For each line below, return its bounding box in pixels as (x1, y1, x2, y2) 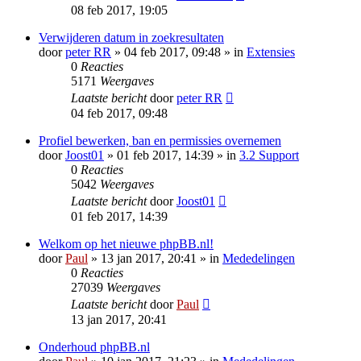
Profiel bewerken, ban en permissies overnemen (39, 134, 281, 148)
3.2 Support (239, 148, 299, 163)
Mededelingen (222, 251, 295, 266)
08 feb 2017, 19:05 (71, 3, 168, 18)
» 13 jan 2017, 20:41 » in (88, 251, 222, 266)
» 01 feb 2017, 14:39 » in (104, 148, 239, 163)
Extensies (247, 45, 295, 60)
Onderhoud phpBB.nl (39, 340, 150, 355)
